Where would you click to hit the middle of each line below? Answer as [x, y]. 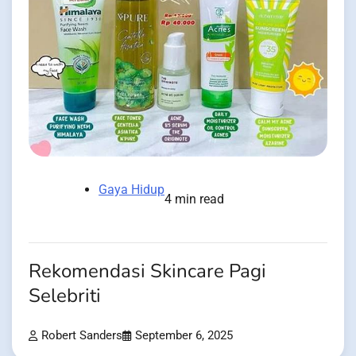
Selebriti [65, 296]
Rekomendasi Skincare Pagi [147, 271]
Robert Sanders [82, 335]
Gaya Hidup [132, 189]
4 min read [194, 199]
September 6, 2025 [184, 335]
